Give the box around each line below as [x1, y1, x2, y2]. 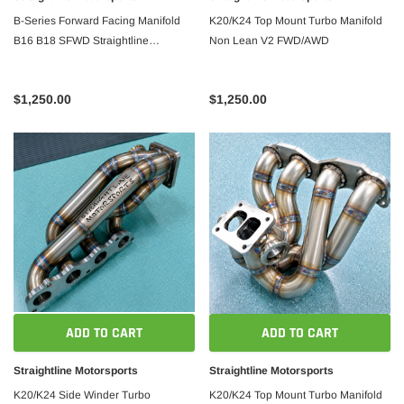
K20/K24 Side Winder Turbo [14, 389, 151, 401]
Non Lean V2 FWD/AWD [209, 34, 329, 47]
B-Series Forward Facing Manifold [14, 14, 180, 27]
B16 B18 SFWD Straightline [14, 34, 149, 47]
